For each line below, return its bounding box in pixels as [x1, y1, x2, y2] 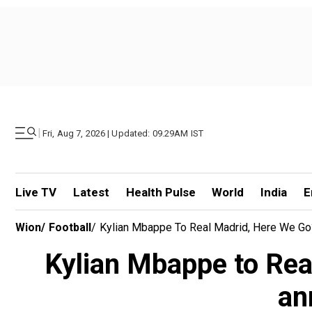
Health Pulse [125, 185, 196, 199]
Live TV [15, 185, 56, 199]
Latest [72, 185, 109, 199]
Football [49, 221, 91, 234]
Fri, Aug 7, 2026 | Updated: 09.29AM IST [42, 127, 204, 139]
